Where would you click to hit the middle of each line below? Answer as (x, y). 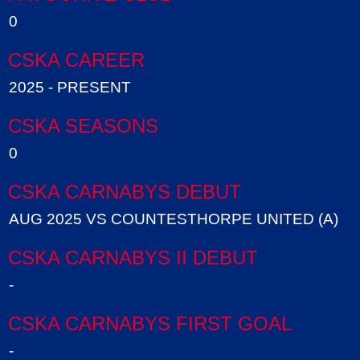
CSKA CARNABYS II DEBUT (133, 257)
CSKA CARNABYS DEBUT (125, 191)
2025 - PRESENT (70, 87)
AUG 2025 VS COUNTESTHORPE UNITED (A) (174, 219)
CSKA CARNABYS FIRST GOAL (150, 323)
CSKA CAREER (76, 59)
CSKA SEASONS (83, 125)
